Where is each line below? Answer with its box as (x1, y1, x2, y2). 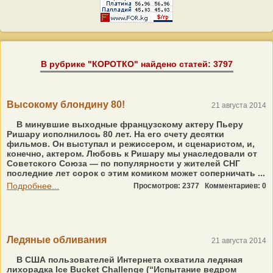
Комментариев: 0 (205, 182, 266, 190)
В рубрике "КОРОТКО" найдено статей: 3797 (40, 59, 233, 69)
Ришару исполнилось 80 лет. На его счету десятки (7, 129, 224, 139)
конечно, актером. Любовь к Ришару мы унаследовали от (7, 149, 257, 158)
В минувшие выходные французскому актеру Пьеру (14, 119, 243, 129)
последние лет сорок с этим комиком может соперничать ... (7, 168, 265, 178)
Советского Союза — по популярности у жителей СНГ (7, 158, 240, 168)
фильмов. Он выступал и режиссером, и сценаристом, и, (7, 139, 255, 149)
